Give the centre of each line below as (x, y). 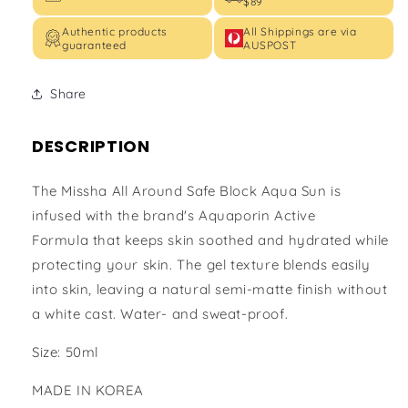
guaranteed (94, 46)
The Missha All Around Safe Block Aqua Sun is (187, 191)
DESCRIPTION (91, 147)
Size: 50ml (65, 352)
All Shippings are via (300, 32)
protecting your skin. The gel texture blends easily (201, 265)
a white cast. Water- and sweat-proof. (160, 314)
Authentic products (115, 32)
